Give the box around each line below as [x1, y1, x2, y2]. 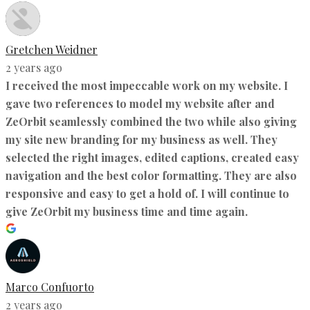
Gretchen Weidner [6, 42, 98, 57]
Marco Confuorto [6, 279, 94, 294]
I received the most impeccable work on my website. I [6, 77, 288, 93]
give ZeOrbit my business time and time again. [6, 203, 248, 219]
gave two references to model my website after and [6, 95, 275, 111]
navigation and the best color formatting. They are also [6, 167, 297, 183]
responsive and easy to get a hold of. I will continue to [6, 185, 289, 201]
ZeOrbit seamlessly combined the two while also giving [6, 113, 297, 129]
